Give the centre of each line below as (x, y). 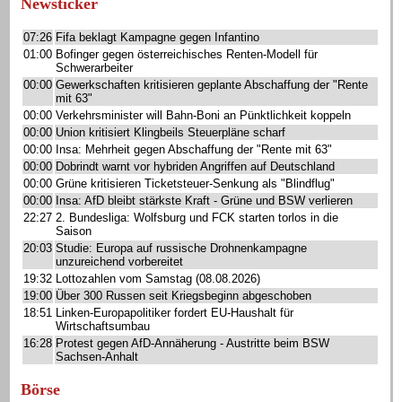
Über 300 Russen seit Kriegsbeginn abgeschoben (184, 296)
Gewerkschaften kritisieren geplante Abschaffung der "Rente (212, 85)
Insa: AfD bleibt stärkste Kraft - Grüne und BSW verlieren (204, 201)
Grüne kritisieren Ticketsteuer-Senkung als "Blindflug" (195, 184)
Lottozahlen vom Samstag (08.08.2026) (158, 279)
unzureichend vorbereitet (119, 262)
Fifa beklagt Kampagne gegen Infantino (157, 37)
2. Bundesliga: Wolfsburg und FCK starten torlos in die (197, 218)
